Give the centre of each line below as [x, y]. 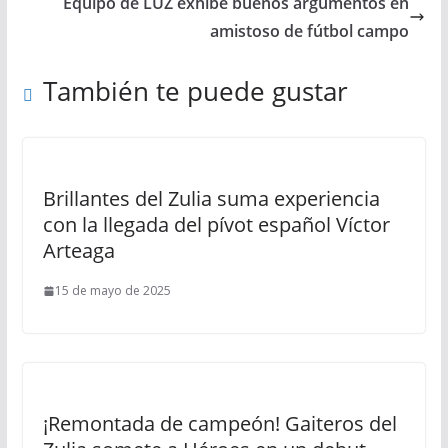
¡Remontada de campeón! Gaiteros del [219, 423]
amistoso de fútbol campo [310, 31]
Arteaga [78, 250]
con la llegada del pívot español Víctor [216, 224]
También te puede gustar [195, 91]
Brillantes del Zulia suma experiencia [211, 198]
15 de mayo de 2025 [112, 290]
